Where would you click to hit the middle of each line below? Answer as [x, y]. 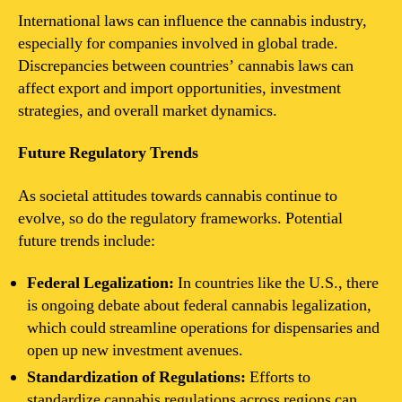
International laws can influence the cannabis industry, [192, 21]
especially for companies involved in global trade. [178, 43]
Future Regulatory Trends [108, 153]
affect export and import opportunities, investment [179, 88]
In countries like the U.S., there [276, 283]
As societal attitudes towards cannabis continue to [178, 196]
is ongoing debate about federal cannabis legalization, [199, 306]
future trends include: [87, 240]
